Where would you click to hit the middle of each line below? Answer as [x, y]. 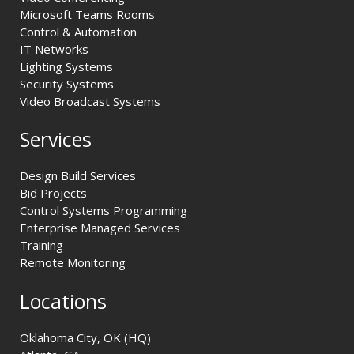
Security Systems [67, 83]
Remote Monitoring [73, 263]
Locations [63, 301]
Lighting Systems [66, 66]
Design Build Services [78, 176]
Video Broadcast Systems [90, 101]
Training [41, 245]
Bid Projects [53, 193]
